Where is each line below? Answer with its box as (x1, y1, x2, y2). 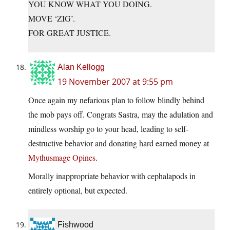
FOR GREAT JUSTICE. (28, 27, 111, 39)
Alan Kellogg (57, 63, 105, 72)
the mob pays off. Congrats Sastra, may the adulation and (28, 109, 213, 120)
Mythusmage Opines (28, 152, 95, 163)
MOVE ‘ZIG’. (28, 13, 75, 24)
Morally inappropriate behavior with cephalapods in (28, 170, 196, 182)
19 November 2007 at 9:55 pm (57, 76, 173, 88)
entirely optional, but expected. (28, 185, 127, 196)
